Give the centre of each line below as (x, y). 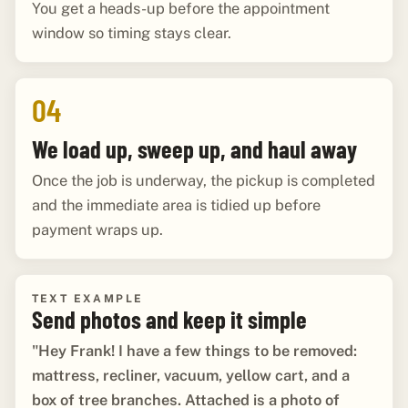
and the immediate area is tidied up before (176, 204)
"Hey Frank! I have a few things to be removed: (194, 351)
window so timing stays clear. (131, 32)
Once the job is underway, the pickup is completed (203, 180)
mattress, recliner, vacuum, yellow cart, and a (190, 376)
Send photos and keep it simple (169, 320)
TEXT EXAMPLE (87, 299)
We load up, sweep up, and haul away (194, 148)
